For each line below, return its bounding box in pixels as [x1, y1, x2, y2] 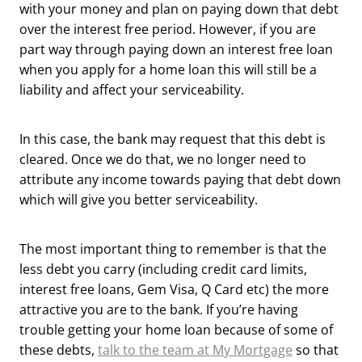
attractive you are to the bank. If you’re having [19, 300, 298, 318]
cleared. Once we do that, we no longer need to [19, 149, 306, 168]
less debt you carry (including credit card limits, [19, 259, 307, 278]
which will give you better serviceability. [19, 190, 261, 208]
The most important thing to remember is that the [19, 239, 326, 258]
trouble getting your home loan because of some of [19, 320, 333, 339]
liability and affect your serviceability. [19, 80, 247, 99]
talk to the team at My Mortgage [98, 340, 293, 359]
